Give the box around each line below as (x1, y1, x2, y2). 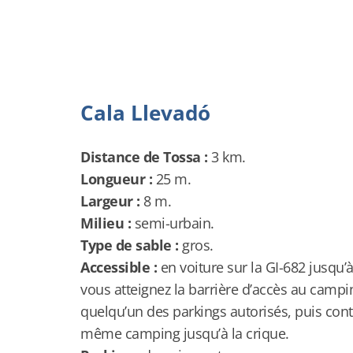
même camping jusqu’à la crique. (80, 324, 289, 343)
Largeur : (80, 191, 140, 210)
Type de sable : (80, 236, 179, 255)
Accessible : (80, 258, 157, 277)
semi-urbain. (131, 214, 214, 232)
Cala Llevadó (80, 98, 210, 127)
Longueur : (80, 169, 152, 188)
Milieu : (80, 214, 131, 232)
